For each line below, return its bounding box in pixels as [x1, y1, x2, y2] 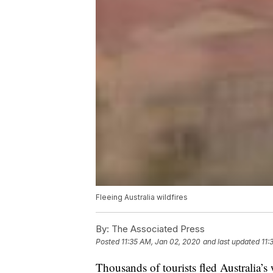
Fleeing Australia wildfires [96, 193, 188, 202]
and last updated [203, 237, 260, 247]
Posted [96, 237, 121, 247]
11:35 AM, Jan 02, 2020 [121, 237, 200, 247]
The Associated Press [109, 223, 205, 235]
